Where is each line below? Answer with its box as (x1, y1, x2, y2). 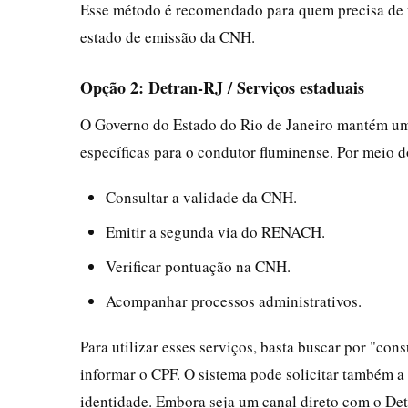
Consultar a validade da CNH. (106, 186, 297, 208)
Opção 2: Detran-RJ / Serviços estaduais (80, 75, 364, 99)
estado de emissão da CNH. (80, 25, 255, 47)
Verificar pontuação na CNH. (106, 255, 291, 277)
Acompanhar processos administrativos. (106, 290, 362, 311)
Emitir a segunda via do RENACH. (106, 220, 325, 242)
